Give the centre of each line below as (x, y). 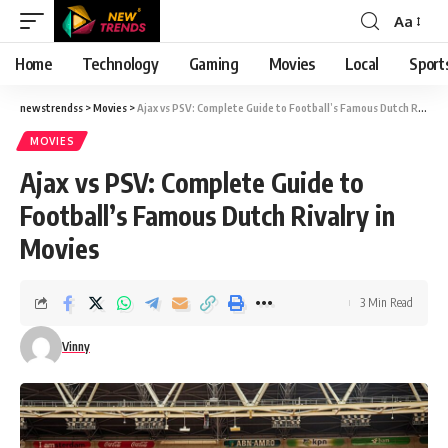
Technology (120, 64)
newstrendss (51, 107)
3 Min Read (386, 302)
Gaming (213, 64)
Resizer (417, 57)
